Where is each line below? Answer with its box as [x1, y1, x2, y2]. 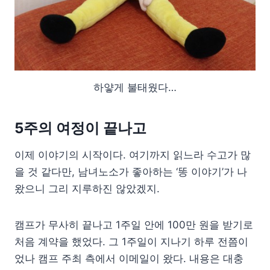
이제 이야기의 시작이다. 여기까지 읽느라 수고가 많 [14, 148, 251, 161]
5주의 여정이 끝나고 [14, 119, 146, 137]
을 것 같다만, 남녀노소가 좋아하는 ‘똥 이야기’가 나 [14, 165, 247, 178]
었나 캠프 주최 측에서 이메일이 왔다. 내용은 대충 [14, 252, 243, 265]
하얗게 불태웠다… [93, 81, 177, 93]
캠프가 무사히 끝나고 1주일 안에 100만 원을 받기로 [14, 218, 253, 231]
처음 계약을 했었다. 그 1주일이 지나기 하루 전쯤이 [14, 235, 248, 248]
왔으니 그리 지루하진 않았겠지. [14, 182, 160, 195]
